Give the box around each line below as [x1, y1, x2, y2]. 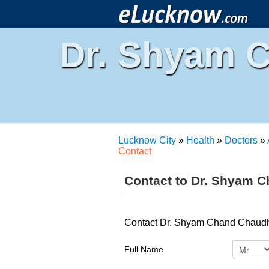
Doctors [225, 135, 258, 145]
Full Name [124, 244, 163, 254]
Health [186, 135, 214, 145]
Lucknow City [118, 135, 176, 145]
